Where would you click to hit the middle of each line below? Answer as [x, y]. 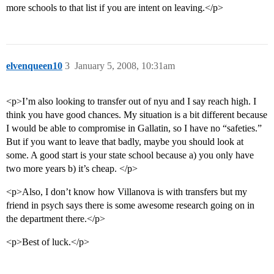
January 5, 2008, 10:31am [125, 66]
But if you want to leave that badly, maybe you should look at [125, 142]
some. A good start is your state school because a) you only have [130, 155]
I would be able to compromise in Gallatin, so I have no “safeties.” [134, 128]
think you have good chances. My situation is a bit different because [137, 115]
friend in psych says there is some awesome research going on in [130, 206]
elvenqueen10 [34, 66]
